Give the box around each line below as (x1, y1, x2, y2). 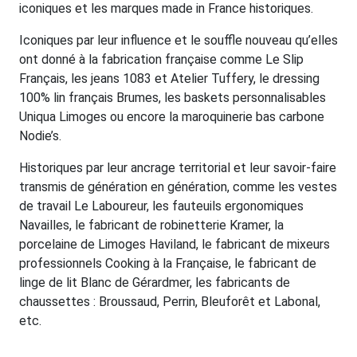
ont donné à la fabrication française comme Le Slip (19, 52, 304, 68)
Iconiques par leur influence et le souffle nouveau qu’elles (19, 33, 338, 49)
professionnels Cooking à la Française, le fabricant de (19, 256, 316, 272)
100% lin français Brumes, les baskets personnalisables (19, 90, 326, 106)
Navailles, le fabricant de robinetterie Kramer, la (19, 218, 284, 233)
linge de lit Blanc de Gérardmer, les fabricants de (19, 275, 290, 291)
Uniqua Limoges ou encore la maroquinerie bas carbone (19, 109, 324, 125)
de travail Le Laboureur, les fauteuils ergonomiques (19, 198, 304, 214)
